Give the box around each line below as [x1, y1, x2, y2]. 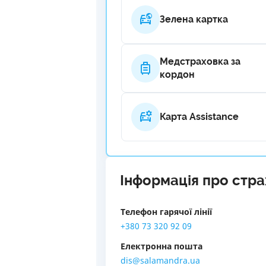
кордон [160, 69, 195, 80]
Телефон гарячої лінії [121, 206, 212, 217]
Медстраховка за [160, 56, 240, 67]
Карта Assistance [160, 111, 239, 122]
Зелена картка [160, 14, 228, 25]
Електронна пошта [121, 240, 202, 252]
